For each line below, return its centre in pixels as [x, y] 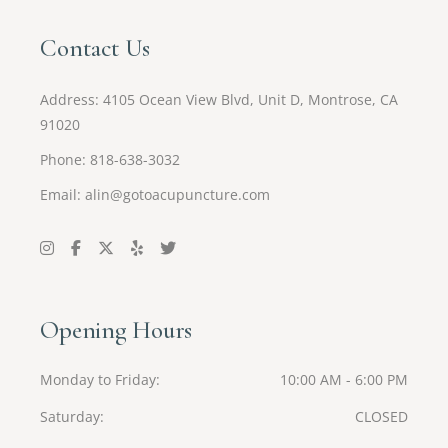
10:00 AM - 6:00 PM [343, 380]
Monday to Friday [98, 380]
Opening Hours [116, 330]
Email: [63, 195]
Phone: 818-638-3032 [110, 160]
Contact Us [95, 48]
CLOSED [381, 417]
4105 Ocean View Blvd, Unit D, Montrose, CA [251, 100]
